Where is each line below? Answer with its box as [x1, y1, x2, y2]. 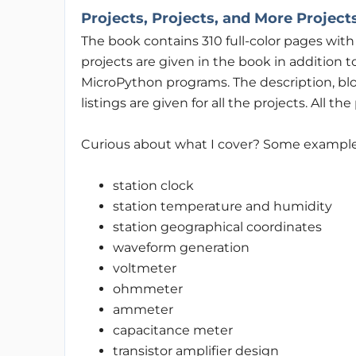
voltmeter [112, 261, 176, 276]
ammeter [112, 302, 173, 317]
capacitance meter [112, 323, 233, 338]
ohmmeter [112, 281, 183, 296]
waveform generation [112, 240, 250, 255]
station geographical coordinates [112, 219, 322, 234]
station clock [112, 178, 194, 193]
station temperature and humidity [112, 199, 332, 214]
